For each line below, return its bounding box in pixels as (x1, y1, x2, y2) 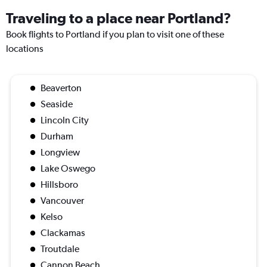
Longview (41, 147, 80, 159)
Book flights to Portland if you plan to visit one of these (6, 29, 224, 41)
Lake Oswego (41, 163, 95, 175)
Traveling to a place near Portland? (6, 10, 231, 27)
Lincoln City (41, 114, 89, 126)
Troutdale (41, 243, 79, 255)
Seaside (41, 98, 73, 110)
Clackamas (41, 227, 85, 239)
